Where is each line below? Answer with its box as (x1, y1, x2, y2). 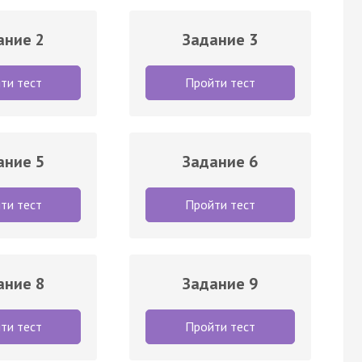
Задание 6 (183, 150, 258, 172)
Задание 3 (183, 28, 258, 50)
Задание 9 (183, 272, 258, 294)
